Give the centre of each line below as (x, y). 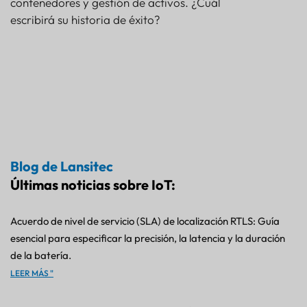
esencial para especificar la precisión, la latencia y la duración (148, 238)
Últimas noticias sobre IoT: (93, 185)
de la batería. (41, 256)
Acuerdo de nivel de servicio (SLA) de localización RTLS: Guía (145, 221)
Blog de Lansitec (62, 167)
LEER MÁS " (32, 273)
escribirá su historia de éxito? (85, 20)
